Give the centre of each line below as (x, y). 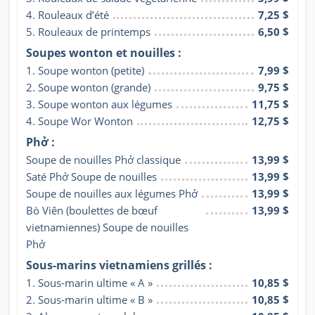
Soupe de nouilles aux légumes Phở (112, 194)
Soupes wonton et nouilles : (104, 53)
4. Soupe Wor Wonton (79, 121)
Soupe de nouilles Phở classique (103, 160)
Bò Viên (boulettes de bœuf (92, 211)
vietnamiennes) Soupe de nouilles (107, 227)
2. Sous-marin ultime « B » (89, 300)
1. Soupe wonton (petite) (85, 71)
